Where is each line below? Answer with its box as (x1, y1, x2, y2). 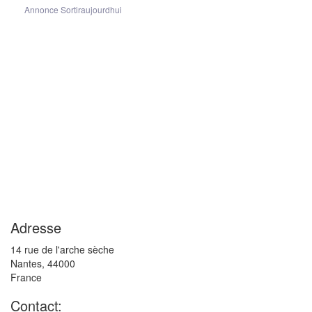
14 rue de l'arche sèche (10, 242, 114, 256)
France (10, 270, 42, 284)
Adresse (10, 217, 61, 237)
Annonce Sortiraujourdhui (24, 3, 122, 15)
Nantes (10, 256, 42, 270)
